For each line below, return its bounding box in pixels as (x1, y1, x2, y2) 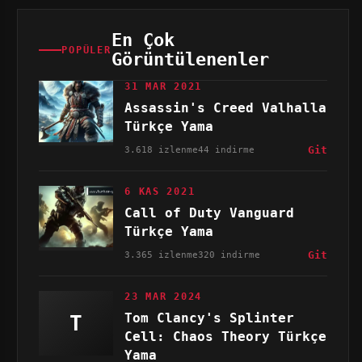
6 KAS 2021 (124, 186, 196, 197)
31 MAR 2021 (124, 81, 203, 92)
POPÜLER (61, 44, 112, 56)
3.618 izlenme (124, 144, 199, 155)
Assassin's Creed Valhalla (124, 100, 327, 116)
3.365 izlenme (124, 249, 199, 260)
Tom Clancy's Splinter (124, 310, 295, 326)
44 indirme (198, 144, 255, 155)
